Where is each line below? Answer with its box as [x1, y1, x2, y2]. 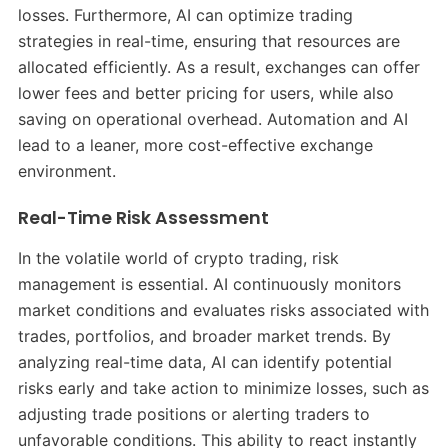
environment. [17, 161, 116, 182]
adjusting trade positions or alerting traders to [17, 404, 370, 425]
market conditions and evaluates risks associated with [17, 300, 429, 321]
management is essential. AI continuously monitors [17, 274, 401, 295]
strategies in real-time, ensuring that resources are [17, 31, 400, 52]
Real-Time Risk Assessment [17, 206, 269, 231]
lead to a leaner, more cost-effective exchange [17, 135, 373, 156]
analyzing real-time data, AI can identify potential [17, 352, 392, 373]
